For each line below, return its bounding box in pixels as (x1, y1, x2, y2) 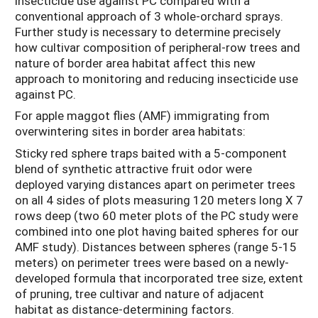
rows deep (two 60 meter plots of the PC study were (15, 207, 298, 224)
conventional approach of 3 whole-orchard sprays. (15, 7, 283, 24)
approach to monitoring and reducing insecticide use (15, 70, 298, 87)
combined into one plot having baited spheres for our (15, 222, 299, 239)
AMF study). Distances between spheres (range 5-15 (15, 238, 297, 255)
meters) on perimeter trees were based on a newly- (15, 253, 289, 270)
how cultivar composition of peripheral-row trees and (15, 38, 300, 55)
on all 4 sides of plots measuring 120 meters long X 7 (15, 191, 303, 208)
